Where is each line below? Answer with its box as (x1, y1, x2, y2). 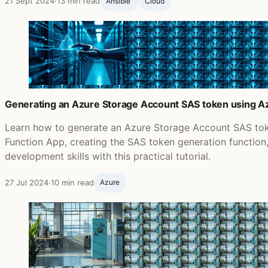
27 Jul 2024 (5, 177, 48, 187)
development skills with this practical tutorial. (5, 150, 211, 162)
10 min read (51, 177, 94, 187)
